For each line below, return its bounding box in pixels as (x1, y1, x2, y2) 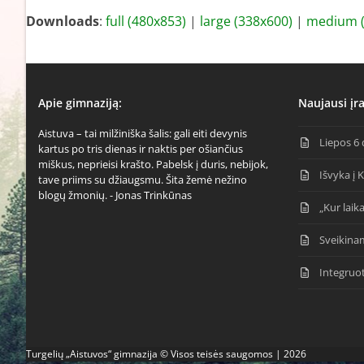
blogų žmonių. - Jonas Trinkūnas (38, 188, 192, 202)
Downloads (26, 12, 99, 30)
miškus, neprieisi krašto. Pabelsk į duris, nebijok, (38, 157, 268, 171)
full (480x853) (106, 12, 186, 30)
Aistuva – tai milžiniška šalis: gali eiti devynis (38, 126, 247, 141)
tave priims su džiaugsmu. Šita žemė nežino (38, 172, 247, 187)
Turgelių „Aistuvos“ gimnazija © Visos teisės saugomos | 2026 (26, 347, 306, 361)
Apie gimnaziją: (38, 95, 122, 110)
